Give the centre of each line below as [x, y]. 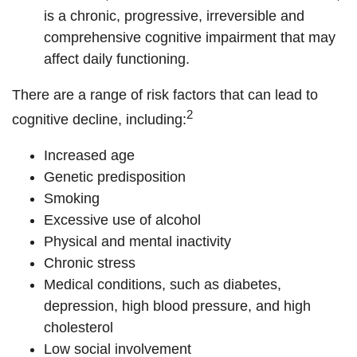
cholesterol [78, 328]
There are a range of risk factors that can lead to [165, 95]
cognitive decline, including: [99, 120]
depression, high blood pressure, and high [177, 306]
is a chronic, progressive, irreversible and [174, 16]
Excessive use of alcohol [122, 220]
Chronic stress [90, 263]
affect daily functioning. [117, 59]
